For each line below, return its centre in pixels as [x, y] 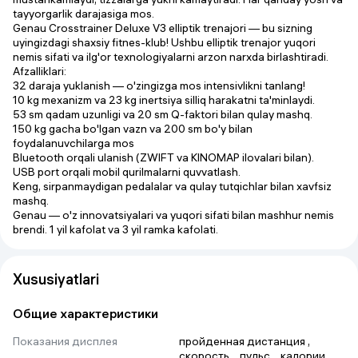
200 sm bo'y [195, 129]
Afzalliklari [38, 72]
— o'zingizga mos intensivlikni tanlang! [208, 86]
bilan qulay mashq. [265, 115]
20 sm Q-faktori [178, 115]
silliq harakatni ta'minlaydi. [249, 100]
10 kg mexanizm [52, 100]
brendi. [31, 230]
